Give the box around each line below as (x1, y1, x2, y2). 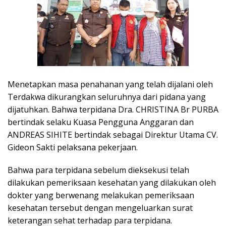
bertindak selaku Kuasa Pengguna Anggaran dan (8, 117, 194, 128)
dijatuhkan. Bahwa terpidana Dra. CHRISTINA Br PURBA (8, 104, 218, 116)
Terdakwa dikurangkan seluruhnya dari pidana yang (8, 91, 206, 103)
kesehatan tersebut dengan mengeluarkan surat (8, 202, 193, 214)
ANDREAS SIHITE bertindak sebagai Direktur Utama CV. (8, 129, 218, 141)
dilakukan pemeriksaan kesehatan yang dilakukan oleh (8, 177, 216, 189)
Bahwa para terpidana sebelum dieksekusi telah (8, 164, 189, 176)
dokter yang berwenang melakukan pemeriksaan (8, 190, 194, 201)
